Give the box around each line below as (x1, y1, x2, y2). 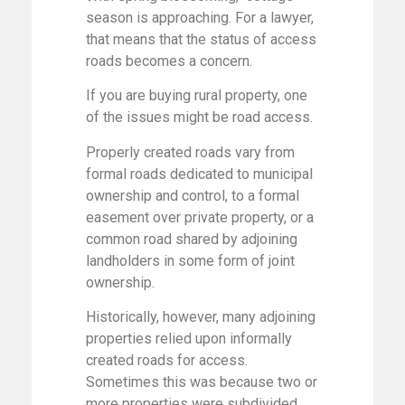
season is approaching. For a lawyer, (86, 8, 314, 26)
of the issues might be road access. (86, 108, 313, 127)
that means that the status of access (86, 30, 316, 48)
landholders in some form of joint (86, 251, 295, 269)
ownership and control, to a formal (86, 186, 299, 204)
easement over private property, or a (86, 208, 314, 226)
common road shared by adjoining (86, 230, 297, 248)
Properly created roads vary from (86, 143, 295, 161)
